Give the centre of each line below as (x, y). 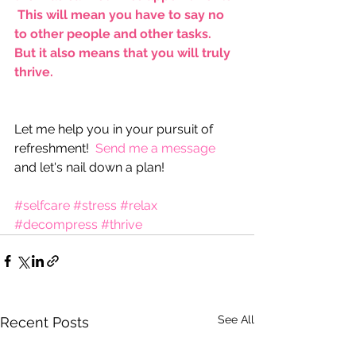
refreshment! (55, 148)
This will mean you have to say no (121, 14)
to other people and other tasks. (116, 33)
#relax (139, 205)
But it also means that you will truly (124, 52)
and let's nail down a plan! (89, 167)
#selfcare (42, 205)
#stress (95, 205)
